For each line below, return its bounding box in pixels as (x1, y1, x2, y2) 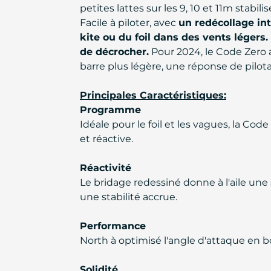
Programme (80, 104, 141, 116)
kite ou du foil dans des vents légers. (80, 31, 268, 43)
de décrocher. (80, 46, 149, 57)
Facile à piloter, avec (80, 17, 178, 28)
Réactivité (80, 162, 131, 174)
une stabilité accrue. (80, 191, 177, 203)
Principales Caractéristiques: (80, 90, 226, 101)
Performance (80, 220, 146, 232)
